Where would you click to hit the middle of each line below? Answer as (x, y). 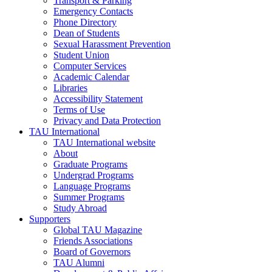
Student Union (81, 55)
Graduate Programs (90, 165)
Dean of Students (87, 33)
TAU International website (104, 143)
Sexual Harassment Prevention (112, 44)
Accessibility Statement (98, 99)
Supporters (50, 219)
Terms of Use (79, 110)
